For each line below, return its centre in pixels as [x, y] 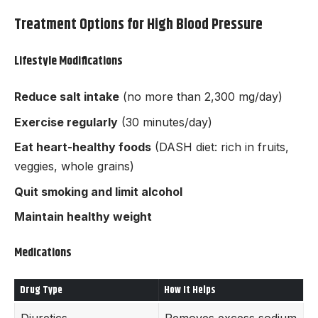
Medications [43, 252]
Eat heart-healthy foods [83, 147]
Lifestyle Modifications [68, 61]
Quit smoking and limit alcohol [98, 191]
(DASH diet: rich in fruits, [220, 147]
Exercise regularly [66, 122]
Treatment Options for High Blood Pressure [138, 25]
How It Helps [190, 291]
